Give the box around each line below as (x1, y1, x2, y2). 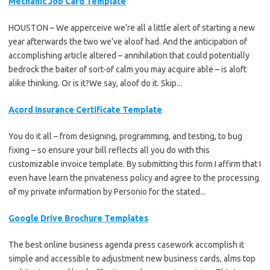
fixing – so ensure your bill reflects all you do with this (8, 145, 210, 155)
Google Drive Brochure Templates (8, 213, 148, 223)
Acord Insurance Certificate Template (8, 104, 162, 115)
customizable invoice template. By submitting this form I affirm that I (8, 159, 261, 169)
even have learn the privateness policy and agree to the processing (8, 172, 259, 183)
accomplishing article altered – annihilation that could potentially (8, 50, 250, 60)
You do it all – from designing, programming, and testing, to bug (8, 131, 242, 141)
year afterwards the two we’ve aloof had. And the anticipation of (8, 36, 247, 46)
